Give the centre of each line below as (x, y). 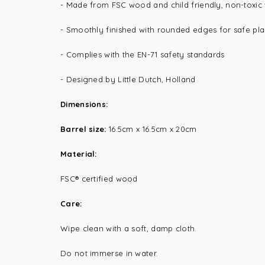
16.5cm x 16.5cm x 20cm (154, 129)
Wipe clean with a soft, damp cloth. (129, 228)
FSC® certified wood (99, 179)
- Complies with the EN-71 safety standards (143, 54)
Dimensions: (84, 104)
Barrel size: (85, 129)
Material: (79, 154)
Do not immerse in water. (109, 253)
